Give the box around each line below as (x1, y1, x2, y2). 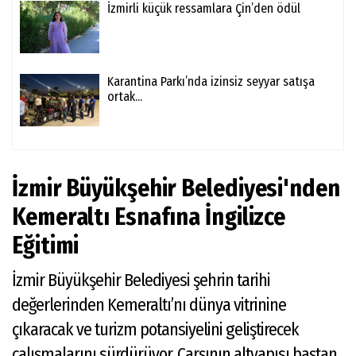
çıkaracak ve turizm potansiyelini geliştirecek (12, 318, 299, 340)
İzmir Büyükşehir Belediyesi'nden (12, 173, 340, 203)
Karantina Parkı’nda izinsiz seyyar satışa (107, 73, 315, 89)
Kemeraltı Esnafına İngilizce (12, 202, 286, 231)
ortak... (107, 88, 142, 104)
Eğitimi (12, 230, 79, 260)
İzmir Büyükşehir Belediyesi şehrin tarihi (12, 269, 270, 291)
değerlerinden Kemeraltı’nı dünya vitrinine (12, 293, 286, 315)
